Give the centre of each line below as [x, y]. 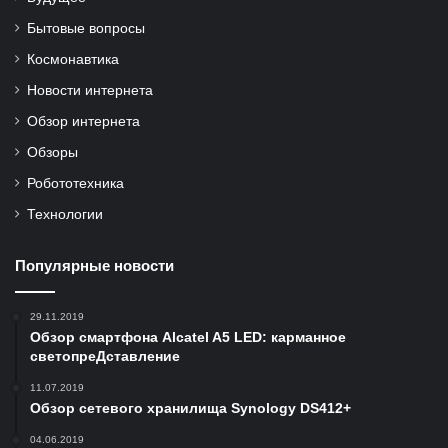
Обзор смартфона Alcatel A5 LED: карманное [188, 337]
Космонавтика [73, 59]
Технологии [65, 214]
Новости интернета [90, 90]
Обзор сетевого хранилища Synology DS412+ [190, 408]
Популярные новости [94, 265]
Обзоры [52, 152]
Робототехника [75, 183]
